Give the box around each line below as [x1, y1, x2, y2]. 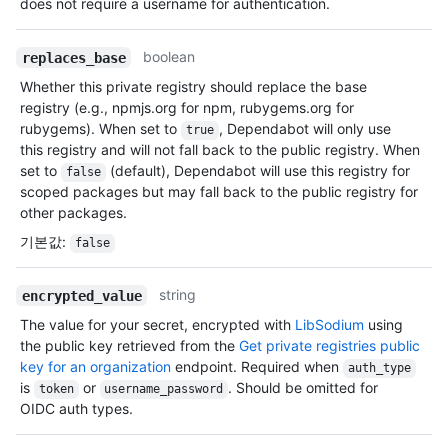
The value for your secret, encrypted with [20, 316, 295, 334]
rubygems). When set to [20, 120, 181, 138]
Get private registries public [239, 337, 420, 355]
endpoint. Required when [171, 358, 343, 376]
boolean [143, 48, 196, 66]
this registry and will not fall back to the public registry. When [20, 141, 420, 159]
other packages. [20, 204, 127, 222]
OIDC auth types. [20, 400, 133, 418]
